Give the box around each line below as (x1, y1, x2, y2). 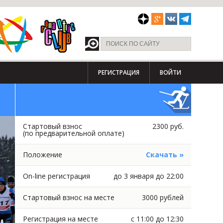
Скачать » (145, 150, 184, 159)
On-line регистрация (22, 171, 90, 181)
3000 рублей (141, 193, 184, 202)
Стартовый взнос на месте (22, 193, 114, 202)
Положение (22, 150, 62, 159)
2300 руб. (152, 121, 184, 131)
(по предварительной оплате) (22, 128, 124, 138)
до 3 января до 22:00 (113, 171, 184, 181)
